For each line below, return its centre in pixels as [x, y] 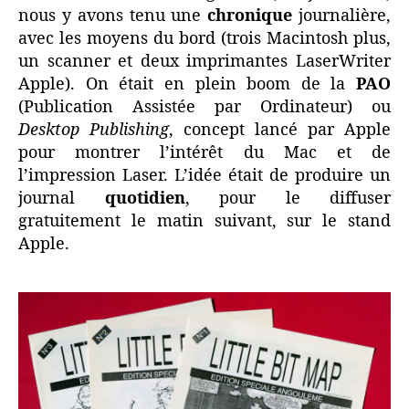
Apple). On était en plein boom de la [187, 84]
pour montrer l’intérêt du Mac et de [204, 152]
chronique [250, 16]
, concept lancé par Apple [280, 130]
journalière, [342, 16]
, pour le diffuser [288, 198]
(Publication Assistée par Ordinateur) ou [204, 107]
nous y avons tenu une [113, 16]
